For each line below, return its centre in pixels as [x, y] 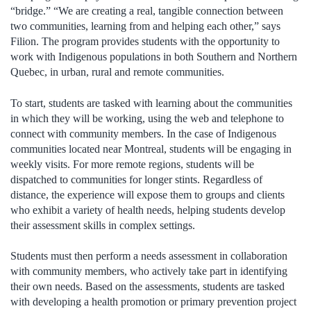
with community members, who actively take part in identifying [149, 271]
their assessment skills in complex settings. [103, 225]
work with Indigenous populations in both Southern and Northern [154, 57]
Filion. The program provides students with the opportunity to [145, 42]
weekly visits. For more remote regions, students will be [132, 164]
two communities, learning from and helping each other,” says [145, 26]
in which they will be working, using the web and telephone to [147, 118]
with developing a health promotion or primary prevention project [153, 302]
